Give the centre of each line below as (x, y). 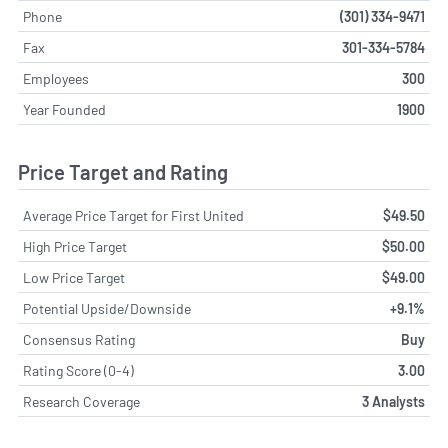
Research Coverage (81, 402)
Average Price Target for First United (133, 216)
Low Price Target (74, 278)
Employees (56, 78)
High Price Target (75, 247)
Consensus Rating (79, 340)
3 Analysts (393, 402)
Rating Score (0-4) (78, 371)
